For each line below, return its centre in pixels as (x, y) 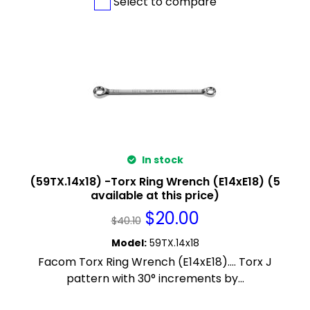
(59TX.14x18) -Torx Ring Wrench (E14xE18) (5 (155, 182)
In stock (161, 160)
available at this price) (155, 196)
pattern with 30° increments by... (155, 279)
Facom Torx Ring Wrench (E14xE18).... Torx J (155, 262)
